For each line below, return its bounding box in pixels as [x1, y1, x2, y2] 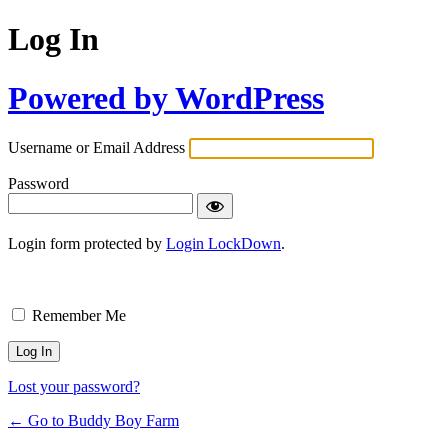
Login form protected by [8, 235, 166, 253]
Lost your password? [8, 378, 140, 396]
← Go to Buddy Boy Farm [8, 412, 179, 430]
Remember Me [32, 307, 126, 325]
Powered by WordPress [8, 79, 324, 116]
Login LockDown [166, 235, 281, 253]
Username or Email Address [8, 139, 185, 157]
